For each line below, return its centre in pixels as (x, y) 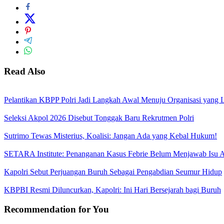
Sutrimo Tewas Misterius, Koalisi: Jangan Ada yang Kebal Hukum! (110, 135)
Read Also (25, 71)
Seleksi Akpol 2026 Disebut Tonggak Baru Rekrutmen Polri (99, 117)
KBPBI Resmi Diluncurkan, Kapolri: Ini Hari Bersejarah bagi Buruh (112, 189)
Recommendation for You (56, 209)
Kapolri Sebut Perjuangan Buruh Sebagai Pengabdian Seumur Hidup (113, 171)
